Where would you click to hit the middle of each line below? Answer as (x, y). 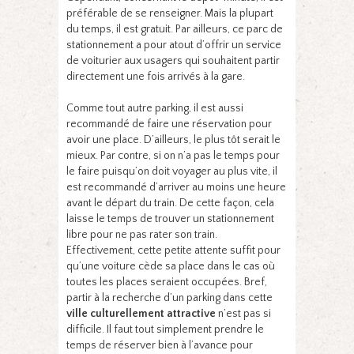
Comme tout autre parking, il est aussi (155, 109)
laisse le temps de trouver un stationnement (170, 219)
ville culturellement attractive (142, 314)
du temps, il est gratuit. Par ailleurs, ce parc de (175, 30)
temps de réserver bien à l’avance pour (160, 346)
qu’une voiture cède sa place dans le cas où (171, 267)
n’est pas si (245, 314)
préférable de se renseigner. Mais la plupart (170, 14)
